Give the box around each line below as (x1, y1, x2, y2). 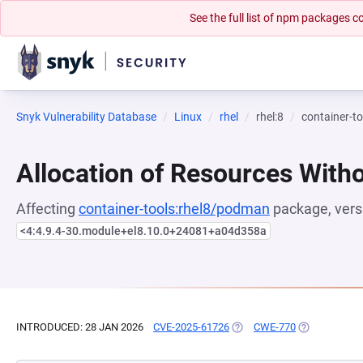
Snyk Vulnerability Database (16, 110, 156, 123)
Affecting (16, 200, 79, 217)
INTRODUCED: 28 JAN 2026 (16, 321, 143, 333)
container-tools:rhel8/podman (79, 200, 270, 217)
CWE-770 (254, 321, 296, 333)
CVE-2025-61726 (153, 321, 229, 333)
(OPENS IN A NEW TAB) (229, 321, 340, 333)
